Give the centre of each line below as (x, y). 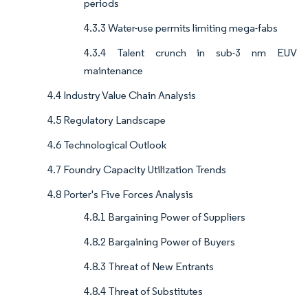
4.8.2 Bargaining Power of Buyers (159, 242)
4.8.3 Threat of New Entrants (149, 267)
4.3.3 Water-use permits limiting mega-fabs (181, 28)
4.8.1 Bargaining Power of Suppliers (165, 217)
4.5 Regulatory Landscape (107, 120)
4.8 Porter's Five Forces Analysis (120, 195)
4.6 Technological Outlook (107, 145)
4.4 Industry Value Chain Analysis (122, 96)
